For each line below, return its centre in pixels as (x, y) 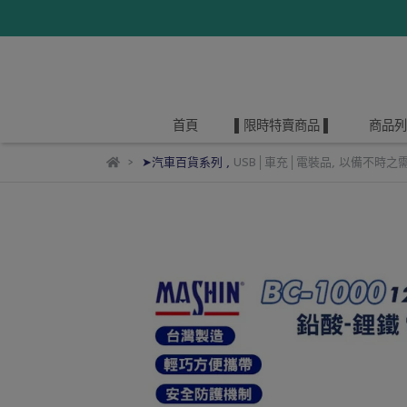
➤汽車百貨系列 (182, 162)
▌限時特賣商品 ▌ (283, 126)
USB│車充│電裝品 (282, 162)
